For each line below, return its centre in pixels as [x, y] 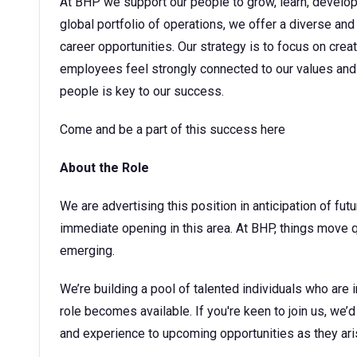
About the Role [104, 168]
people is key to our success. [142, 91]
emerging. [87, 251]
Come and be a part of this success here [173, 129]
